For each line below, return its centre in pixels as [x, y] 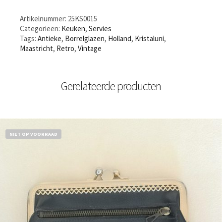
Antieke [50, 39]
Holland [120, 39]
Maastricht [36, 49]
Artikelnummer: [44, 19]
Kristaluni [149, 39]
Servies [100, 29]
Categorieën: [41, 29]
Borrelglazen [85, 39]
